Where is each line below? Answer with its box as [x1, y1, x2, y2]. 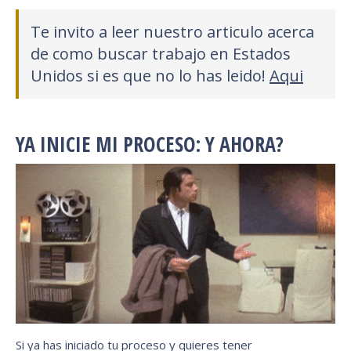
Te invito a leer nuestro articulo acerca [31, 20, 314, 42]
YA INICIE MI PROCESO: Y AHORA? [16, 129, 284, 158]
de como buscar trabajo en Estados [31, 42, 291, 64]
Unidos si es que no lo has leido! [31, 64, 270, 86]
